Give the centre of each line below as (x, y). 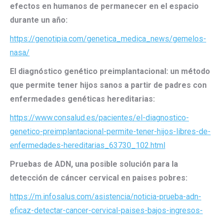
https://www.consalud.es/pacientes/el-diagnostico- (99, 118)
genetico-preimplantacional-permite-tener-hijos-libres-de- (110, 131)
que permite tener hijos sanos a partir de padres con (108, 85)
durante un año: (39, 20)
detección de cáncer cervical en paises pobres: (99, 178)
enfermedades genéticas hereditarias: (82, 99)
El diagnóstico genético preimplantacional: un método (110, 71)
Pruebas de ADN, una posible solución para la (94, 164)
